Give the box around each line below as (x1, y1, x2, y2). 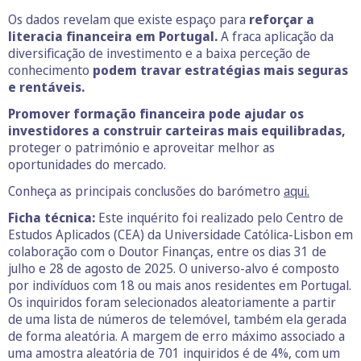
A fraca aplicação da (218, 27, 334, 46)
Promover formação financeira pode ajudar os (8, 105, 304, 123)
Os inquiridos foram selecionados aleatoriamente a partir (8, 293, 336, 312)
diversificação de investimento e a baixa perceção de (8, 44, 310, 63)
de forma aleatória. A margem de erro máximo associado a (8, 327, 345, 346)
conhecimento (8, 61, 93, 80)
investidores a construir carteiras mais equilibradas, (8, 122, 345, 140)
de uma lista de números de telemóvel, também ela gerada (8, 310, 346, 329)
